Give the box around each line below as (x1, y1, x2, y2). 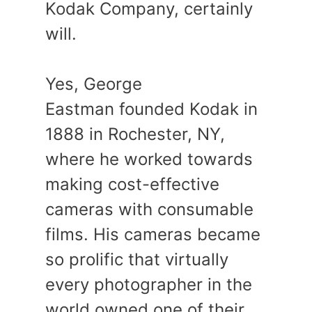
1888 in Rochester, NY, (45, 124, 225, 145)
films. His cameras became (45, 224, 260, 245)
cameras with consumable (45, 199, 253, 220)
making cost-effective (45, 174, 219, 195)
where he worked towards (45, 149, 253, 170)
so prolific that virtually (45, 249, 228, 270)
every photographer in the (45, 274, 252, 295)
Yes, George (45, 74, 142, 95)
